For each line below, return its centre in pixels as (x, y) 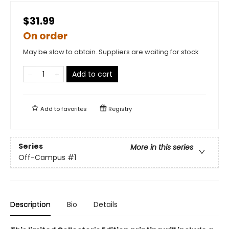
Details (106, 204)
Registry (119, 109)
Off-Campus (42, 158)
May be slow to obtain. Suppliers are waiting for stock (111, 52)
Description (30, 204)
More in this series (162, 147)
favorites (74, 109)
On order (45, 36)
